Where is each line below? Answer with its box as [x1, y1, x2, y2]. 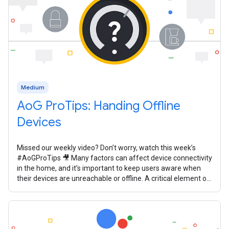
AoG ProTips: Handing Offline [17, 98, 180, 114]
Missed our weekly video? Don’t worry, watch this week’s [17, 144, 196, 152]
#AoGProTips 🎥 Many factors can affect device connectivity [17, 154, 212, 163]
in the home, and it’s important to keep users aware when [17, 164, 201, 173]
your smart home [17, 185, 73, 193]
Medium [21, 83, 44, 91]
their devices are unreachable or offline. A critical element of [17, 174, 210, 183]
